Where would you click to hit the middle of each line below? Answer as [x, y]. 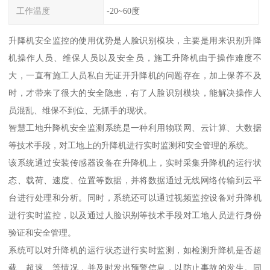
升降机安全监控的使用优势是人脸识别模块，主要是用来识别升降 [135, 41]
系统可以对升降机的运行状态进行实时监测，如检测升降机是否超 [135, 250]
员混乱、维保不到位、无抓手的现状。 [80, 111]
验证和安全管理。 [42, 233]
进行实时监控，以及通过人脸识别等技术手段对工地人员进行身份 [135, 215]
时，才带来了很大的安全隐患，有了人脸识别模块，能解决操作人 [135, 93]
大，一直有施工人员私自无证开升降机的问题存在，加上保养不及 [135, 76]
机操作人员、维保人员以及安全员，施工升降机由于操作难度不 [135, 58]
